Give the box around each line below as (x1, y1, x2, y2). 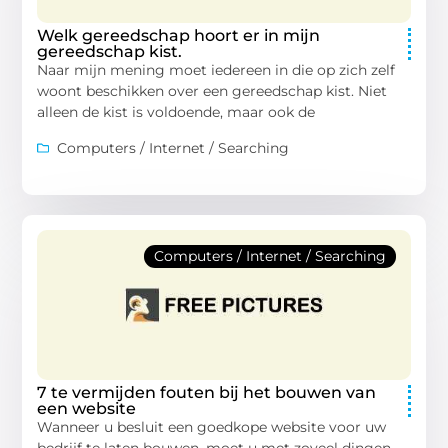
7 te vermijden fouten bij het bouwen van (37, 382, 377, 402)
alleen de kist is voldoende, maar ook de (37, 103, 316, 122)
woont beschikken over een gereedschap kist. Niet (37, 82, 388, 101)
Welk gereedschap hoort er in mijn (37, 26, 321, 46)
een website (37, 398, 137, 418)
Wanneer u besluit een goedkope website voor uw (37, 417, 387, 436)
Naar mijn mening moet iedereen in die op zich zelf (37, 61, 396, 80)
